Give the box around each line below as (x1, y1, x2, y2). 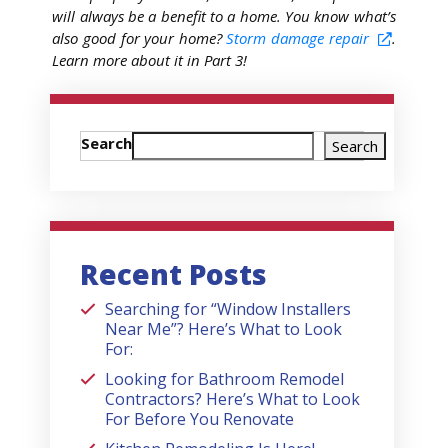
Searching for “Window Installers (105, 297, 352, 320)
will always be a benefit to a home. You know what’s (52, 6, 396, 27)
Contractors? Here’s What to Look (105, 387, 361, 410)
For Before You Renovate (105, 407, 295, 430)
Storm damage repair (226, 28, 369, 49)
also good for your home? (52, 28, 227, 49)
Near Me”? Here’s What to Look (105, 317, 343, 340)
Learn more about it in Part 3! (52, 50, 248, 71)
